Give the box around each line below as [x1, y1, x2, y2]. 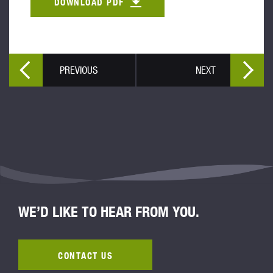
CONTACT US [58, 249, 113, 261]
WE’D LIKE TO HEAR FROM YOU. [18, 202, 199, 221]
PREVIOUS [60, 63, 99, 76]
